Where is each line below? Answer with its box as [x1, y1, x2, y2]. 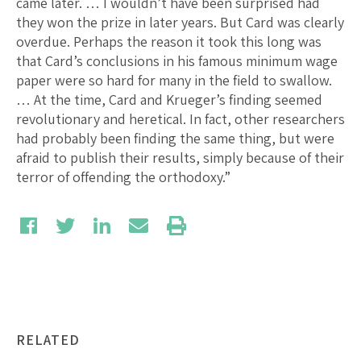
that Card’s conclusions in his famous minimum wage [16, 51, 338, 70]
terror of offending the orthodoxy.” [16, 167, 230, 186]
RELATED [16, 330, 80, 349]
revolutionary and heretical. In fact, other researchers [16, 109, 345, 128]
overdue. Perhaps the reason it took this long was [16, 31, 322, 51]
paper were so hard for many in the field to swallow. [16, 70, 332, 89]
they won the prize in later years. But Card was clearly [16, 12, 344, 31]
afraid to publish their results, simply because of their [16, 147, 344, 167]
